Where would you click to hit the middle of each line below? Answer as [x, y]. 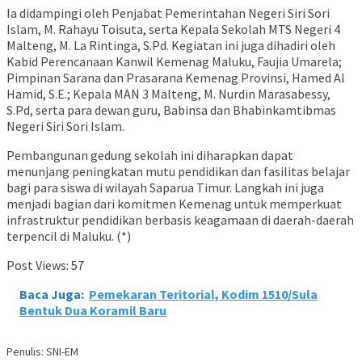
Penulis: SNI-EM [42, 352]
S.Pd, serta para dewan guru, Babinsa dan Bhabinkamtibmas [171, 110]
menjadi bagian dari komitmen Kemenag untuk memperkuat [174, 204]
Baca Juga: [52, 295]
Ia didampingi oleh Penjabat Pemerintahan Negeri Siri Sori [168, 13]
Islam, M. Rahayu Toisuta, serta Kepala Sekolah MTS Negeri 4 [173, 29]
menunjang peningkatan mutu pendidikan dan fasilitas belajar [178, 172]
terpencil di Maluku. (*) [69, 236]
